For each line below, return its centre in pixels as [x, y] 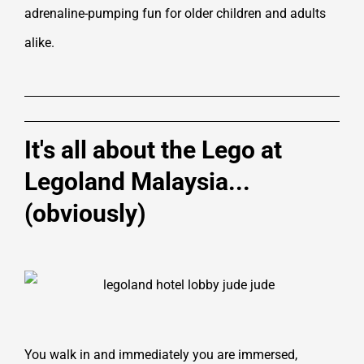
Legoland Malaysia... [137, 182]
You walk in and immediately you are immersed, [161, 354]
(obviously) [85, 214]
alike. [39, 43]
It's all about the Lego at [153, 150]
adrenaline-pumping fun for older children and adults [175, 14]
